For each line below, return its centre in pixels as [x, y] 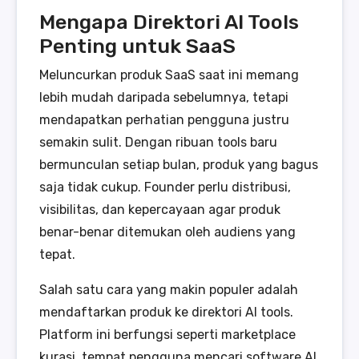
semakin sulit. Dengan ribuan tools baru [158, 142]
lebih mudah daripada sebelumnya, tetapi [164, 97]
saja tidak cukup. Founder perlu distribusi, [165, 187]
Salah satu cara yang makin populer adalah [169, 289]
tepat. [57, 254]
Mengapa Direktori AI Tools [169, 21]
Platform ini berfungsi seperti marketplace [167, 334]
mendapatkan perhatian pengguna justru [164, 119]
